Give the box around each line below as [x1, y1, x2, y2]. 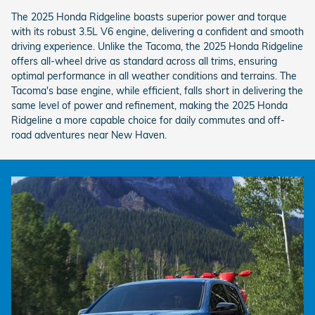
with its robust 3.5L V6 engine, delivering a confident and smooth [11, 25, 304, 38]
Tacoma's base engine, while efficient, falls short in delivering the [11, 84, 303, 97]
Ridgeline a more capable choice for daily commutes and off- [11, 114, 285, 127]
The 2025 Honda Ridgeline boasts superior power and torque [11, 11, 287, 23]
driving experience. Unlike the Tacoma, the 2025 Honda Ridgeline [11, 40, 303, 53]
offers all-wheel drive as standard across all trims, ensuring [11, 55, 277, 67]
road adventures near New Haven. [11, 129, 167, 141]
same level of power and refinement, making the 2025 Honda [11, 99, 288, 112]
